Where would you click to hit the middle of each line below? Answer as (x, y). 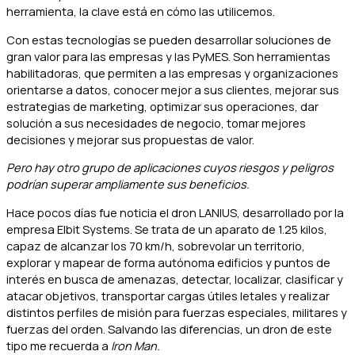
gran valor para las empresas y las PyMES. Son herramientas (168, 56)
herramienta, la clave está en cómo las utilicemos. (141, 11)
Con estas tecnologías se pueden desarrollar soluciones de (169, 39)
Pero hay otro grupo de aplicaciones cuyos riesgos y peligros (170, 168)
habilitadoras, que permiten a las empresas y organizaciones (172, 73)
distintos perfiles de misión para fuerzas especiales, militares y (177, 312)
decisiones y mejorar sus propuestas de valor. (133, 139)
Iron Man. (136, 345)
